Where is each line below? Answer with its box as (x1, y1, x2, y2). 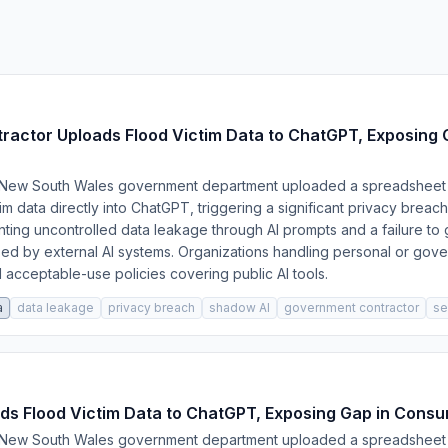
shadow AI (209, 299, 270, 315)
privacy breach (108, 299, 195, 315)
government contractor (284, 299, 419, 315)
